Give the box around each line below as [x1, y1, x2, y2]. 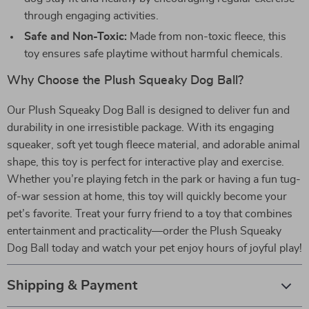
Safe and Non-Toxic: [24, 31, 127, 42]
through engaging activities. [24, 10, 159, 21]
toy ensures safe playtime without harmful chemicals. [24, 48, 283, 59]
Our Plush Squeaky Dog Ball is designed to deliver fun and [7, 105, 290, 116]
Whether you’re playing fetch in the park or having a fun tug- [7, 174, 301, 185]
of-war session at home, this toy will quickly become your [7, 191, 287, 202]
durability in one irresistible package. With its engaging [7, 122, 274, 133]
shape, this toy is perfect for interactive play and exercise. [7, 157, 284, 168]
